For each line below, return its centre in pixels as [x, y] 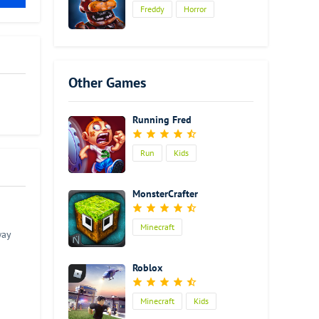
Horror [195, 9]
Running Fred [162, 120]
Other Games [107, 83]
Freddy [152, 9]
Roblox [147, 268]
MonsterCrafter [165, 194]
